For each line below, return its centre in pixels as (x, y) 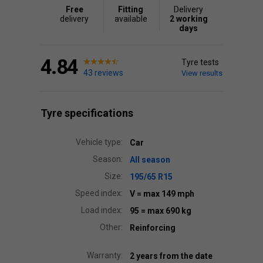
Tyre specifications (87, 113)
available (131, 19)
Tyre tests (200, 62)
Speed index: (99, 193)
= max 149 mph (166, 194)
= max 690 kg (166, 211)
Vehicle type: (99, 142)
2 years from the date (171, 256)
